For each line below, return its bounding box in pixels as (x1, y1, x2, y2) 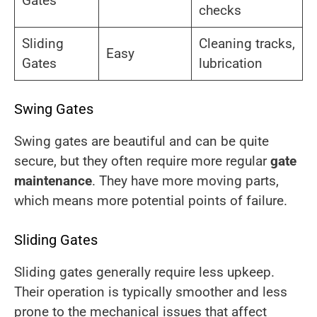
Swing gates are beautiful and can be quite (14, 133, 269, 150)
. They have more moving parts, (92, 173, 279, 190)
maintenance (14, 173, 92, 190)
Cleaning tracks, (198, 35, 295, 52)
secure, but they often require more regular (14, 153, 270, 170)
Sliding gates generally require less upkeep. (14, 263, 275, 280)
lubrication (198, 54, 263, 71)
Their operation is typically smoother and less (14, 283, 287, 300)
